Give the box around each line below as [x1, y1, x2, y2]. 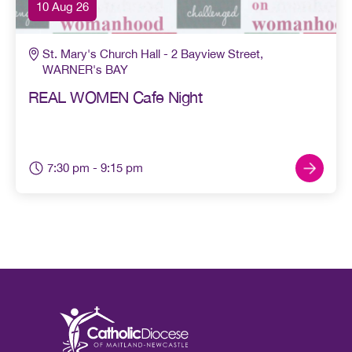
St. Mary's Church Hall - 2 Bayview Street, [42, 46, 263, 60]
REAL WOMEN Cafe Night [28, 87, 203, 106]
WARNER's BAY [42, 62, 128, 76]
